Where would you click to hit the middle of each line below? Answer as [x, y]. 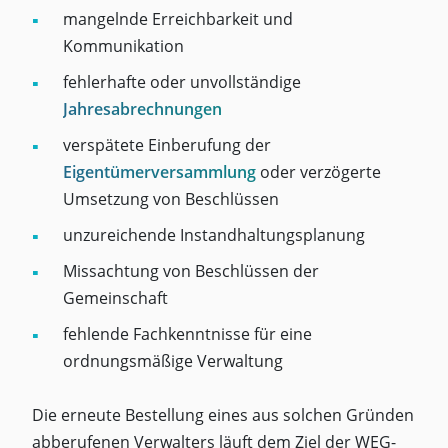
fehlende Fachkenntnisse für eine [187, 333]
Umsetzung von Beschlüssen [171, 198]
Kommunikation [123, 45]
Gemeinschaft [115, 297]
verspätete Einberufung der [167, 144]
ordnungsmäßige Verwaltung [173, 360]
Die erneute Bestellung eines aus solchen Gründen [222, 414]
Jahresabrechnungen [142, 108]
